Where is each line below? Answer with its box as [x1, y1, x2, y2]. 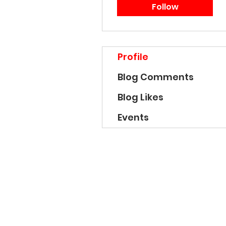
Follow [151, 1, 179, 13]
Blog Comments [118, 71, 194, 83]
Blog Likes [118, 91, 163, 103]
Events [118, 111, 149, 124]
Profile [118, 50, 148, 63]
